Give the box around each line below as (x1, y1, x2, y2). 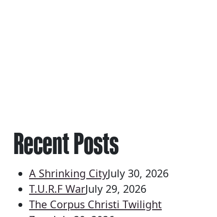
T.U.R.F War (29, 181, 85, 196)
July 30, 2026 (108, 166, 169, 180)
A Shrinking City (29, 166, 108, 180)
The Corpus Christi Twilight (29, 197, 162, 211)
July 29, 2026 (85, 181, 146, 196)
